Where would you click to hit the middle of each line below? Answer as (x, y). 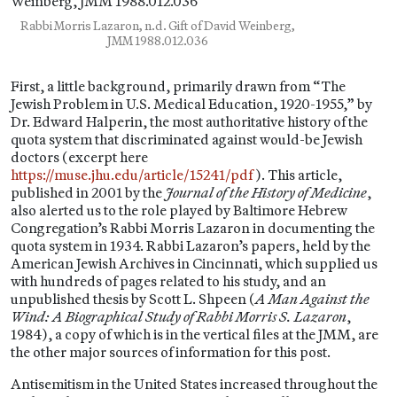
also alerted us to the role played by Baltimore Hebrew (179, 210)
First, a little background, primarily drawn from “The (178, 86)
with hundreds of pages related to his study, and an (168, 281)
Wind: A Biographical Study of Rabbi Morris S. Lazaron (179, 316)
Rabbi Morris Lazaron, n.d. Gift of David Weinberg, (158, 26)
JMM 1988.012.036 (158, 41)
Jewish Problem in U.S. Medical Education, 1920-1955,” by (191, 104)
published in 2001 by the (88, 192)
